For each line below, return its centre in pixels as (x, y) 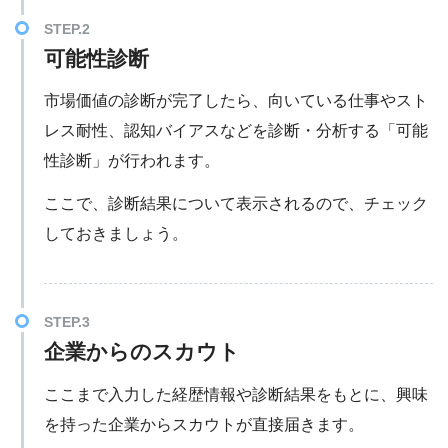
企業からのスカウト (141, 352)
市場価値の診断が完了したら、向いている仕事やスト (235, 101)
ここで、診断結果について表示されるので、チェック (235, 204)
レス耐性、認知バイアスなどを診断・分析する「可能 (235, 131)
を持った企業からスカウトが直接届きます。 (203, 425)
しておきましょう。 (115, 234)
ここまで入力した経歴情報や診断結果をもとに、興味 (235, 395)
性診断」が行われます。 (131, 161)
